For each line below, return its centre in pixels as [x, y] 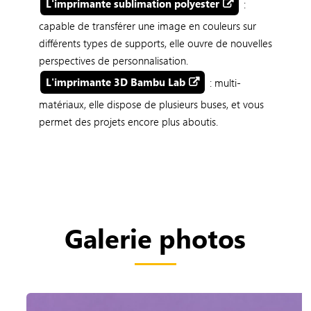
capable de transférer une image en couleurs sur [147, 25]
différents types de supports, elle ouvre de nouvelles [155, 43]
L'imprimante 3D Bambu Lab [116, 82]
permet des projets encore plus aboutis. [128, 121]
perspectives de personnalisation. [115, 60]
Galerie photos [155, 237]
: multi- [224, 82]
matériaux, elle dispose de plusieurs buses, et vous [151, 104]
